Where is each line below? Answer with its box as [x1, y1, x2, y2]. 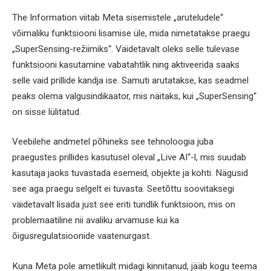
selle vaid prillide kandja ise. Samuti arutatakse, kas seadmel [12, 74, 249, 86]
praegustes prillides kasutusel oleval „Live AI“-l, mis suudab [12, 152, 246, 163]
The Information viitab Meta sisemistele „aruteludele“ [12, 11, 223, 23]
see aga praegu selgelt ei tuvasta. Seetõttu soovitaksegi [12, 183, 234, 195]
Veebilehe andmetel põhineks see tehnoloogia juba [12, 136, 214, 148]
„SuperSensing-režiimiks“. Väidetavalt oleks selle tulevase [12, 43, 240, 54]
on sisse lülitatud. [12, 106, 81, 117]
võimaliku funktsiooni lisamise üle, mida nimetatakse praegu [12, 27, 250, 39]
